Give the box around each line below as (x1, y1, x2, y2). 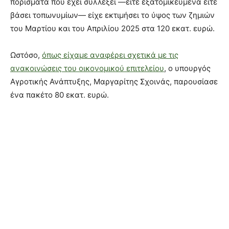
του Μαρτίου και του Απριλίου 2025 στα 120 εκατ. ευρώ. (10, 24, 215, 34)
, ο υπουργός (164, 63, 211, 74)
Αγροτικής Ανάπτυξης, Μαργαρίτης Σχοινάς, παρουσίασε (10, 77, 218, 87)
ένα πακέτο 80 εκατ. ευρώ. (10, 90, 109, 100)
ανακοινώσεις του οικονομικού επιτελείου (10, 63, 164, 74)
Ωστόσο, (10, 50, 42, 60)
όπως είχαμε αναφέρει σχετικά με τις (42, 50, 178, 60)
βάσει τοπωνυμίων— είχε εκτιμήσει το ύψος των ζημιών (10, 10, 215, 20)
